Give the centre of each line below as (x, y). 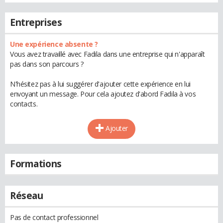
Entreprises (36, 22)
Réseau (27, 196)
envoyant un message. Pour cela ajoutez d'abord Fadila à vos (103, 94)
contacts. (24, 104)
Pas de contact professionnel (54, 217)
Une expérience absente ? (54, 44)
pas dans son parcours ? (47, 64)
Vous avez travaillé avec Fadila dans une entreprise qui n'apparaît (108, 54)
